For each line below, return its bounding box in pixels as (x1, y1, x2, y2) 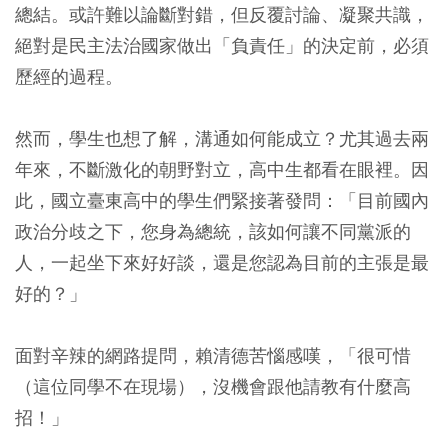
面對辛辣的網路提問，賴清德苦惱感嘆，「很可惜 (15, 344, 411, 368)
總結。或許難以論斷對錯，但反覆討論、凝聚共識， (15, 3, 429, 27)
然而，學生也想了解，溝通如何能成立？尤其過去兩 (15, 127, 429, 151)
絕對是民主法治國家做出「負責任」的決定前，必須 (15, 34, 429, 58)
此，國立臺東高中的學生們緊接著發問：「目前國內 (15, 189, 429, 213)
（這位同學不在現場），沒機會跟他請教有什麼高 (15, 375, 411, 399)
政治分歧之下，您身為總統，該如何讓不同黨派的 (15, 220, 411, 244)
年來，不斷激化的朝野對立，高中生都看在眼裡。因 (15, 158, 429, 182)
